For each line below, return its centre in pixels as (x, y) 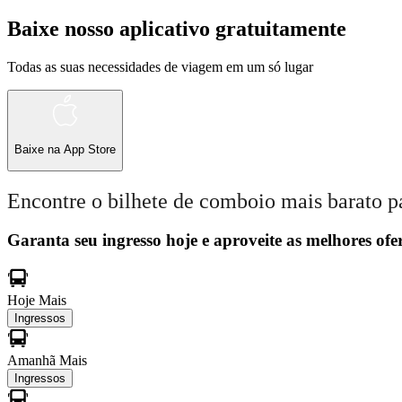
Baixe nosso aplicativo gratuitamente (177, 29)
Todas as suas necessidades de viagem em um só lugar (160, 66)
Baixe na (39, 150)
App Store (90, 150)
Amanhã (33, 361)
